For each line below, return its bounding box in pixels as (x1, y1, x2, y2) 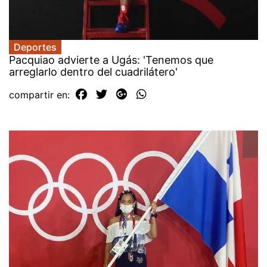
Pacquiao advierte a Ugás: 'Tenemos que (9, 53, 213, 66)
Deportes (14, 41, 57, 53)
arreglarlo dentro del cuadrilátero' (9, 65, 178, 78)
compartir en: (9, 88, 73, 101)
